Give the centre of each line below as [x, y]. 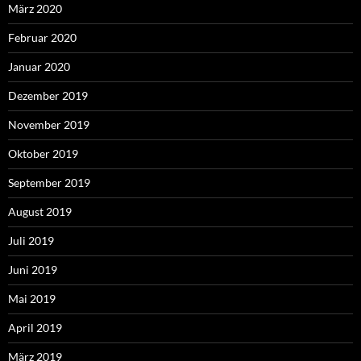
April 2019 [35, 327]
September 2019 [49, 182]
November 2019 [49, 124]
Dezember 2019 [48, 95]
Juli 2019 [31, 240]
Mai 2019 [32, 298]
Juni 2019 [33, 269]
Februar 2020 [42, 37]
